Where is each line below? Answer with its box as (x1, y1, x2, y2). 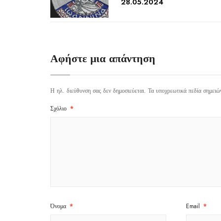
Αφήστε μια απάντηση (50, 50, 155, 66)
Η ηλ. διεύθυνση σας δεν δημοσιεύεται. (50, 86, 146, 95)
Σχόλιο (50, 104, 69, 113)
